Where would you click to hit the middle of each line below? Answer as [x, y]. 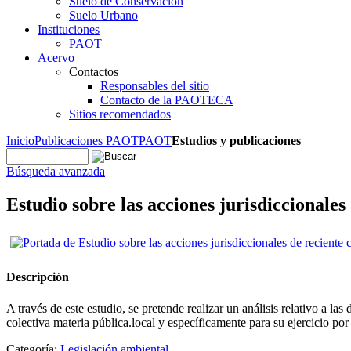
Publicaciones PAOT [87, 141]
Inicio [20, 141]
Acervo [56, 58]
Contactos [94, 72]
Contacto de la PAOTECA [167, 100]
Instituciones [69, 29]
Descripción [38, 277]
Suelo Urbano [103, 15]
